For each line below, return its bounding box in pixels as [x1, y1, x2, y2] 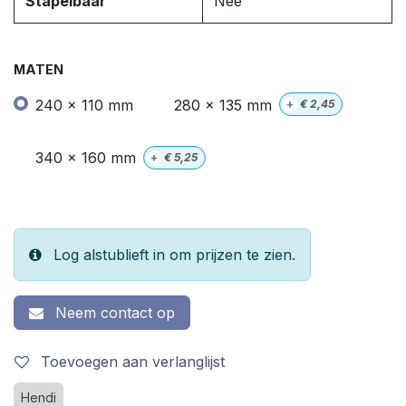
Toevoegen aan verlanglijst [41, 353, 225, 372]
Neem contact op [55, 304, 175, 323]
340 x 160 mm [35, 148, 136, 167]
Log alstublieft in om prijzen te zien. [53, 246, 295, 265]
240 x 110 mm [35, 95, 133, 114]
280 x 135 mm [174, 95, 272, 114]
